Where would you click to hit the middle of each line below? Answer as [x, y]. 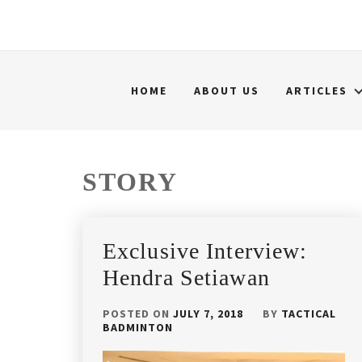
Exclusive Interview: [205, 251]
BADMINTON [138, 327]
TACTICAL [309, 314]
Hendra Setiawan [186, 278]
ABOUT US [227, 90]
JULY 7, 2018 [208, 314]
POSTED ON [138, 314]
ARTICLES [317, 90]
